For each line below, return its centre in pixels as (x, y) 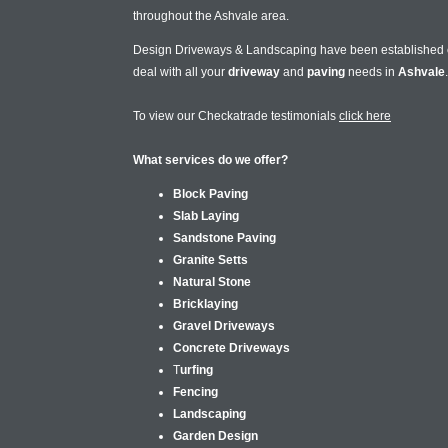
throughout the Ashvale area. (211, 16)
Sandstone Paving (224, 238)
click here (365, 116)
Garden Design (215, 436)
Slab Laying (206, 216)
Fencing (195, 392)
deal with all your (180, 72)
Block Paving (210, 194)
